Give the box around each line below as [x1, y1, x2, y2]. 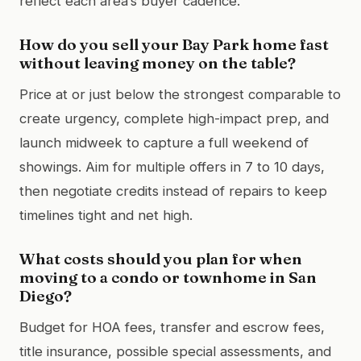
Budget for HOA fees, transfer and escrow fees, [19, 318, 325, 335]
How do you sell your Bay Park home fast [19, 34, 329, 54]
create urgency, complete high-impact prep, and [19, 110, 329, 127]
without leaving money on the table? [19, 52, 296, 73]
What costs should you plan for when [19, 248, 302, 268]
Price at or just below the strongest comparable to [19, 85, 341, 102]
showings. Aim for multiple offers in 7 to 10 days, [19, 158, 325, 175]
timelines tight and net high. [19, 206, 193, 223]
